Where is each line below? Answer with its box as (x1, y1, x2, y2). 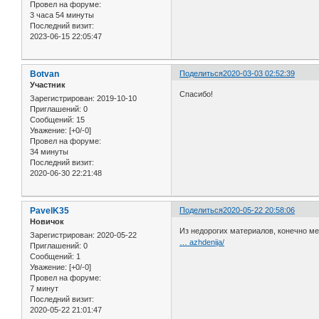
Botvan (30, 68, 59, 79)
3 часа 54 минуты (30, 10, 94, 19)
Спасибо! (179, 90, 214, 99)
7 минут (30, 284, 58, 293)
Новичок (30, 216, 64, 226)
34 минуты (30, 147, 68, 157)
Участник (30, 80, 66, 89)
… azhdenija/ (179, 238, 225, 247)
